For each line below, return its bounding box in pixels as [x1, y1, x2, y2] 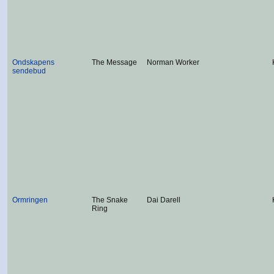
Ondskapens [12, 58, 54, 67]
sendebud [12, 67, 46, 75]
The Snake [92, 196, 128, 204]
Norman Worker [147, 58, 199, 67]
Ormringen [12, 196, 48, 204]
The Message [92, 58, 137, 67]
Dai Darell [147, 196, 180, 204]
